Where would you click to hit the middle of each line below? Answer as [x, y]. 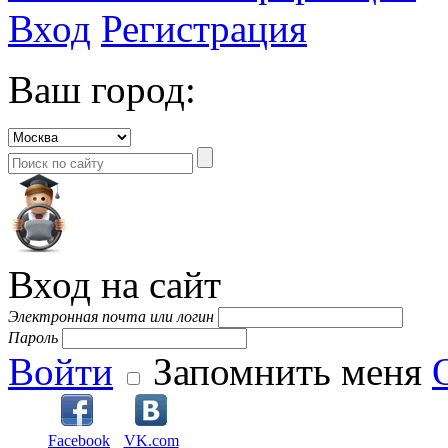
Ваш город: [102, 89]
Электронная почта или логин [111, 316]
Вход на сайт [114, 284]
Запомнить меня [287, 371]
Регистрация [204, 28]
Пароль [33, 337]
